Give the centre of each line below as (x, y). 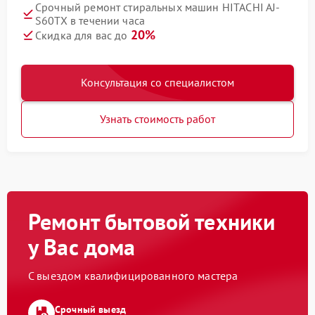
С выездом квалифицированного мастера (133, 276)
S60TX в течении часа (90, 21)
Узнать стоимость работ (157, 119)
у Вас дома (82, 247)
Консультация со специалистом (157, 83)
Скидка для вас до (83, 36)
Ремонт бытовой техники (152, 222)
